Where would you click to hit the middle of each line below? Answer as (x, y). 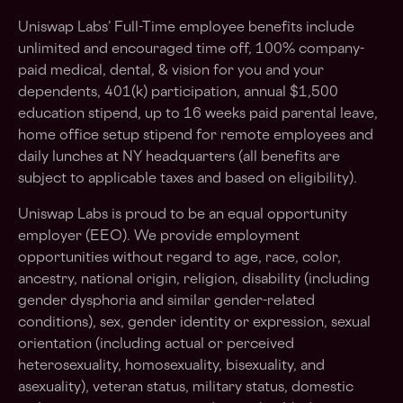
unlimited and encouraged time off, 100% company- (191, 50)
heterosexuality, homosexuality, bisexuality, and (171, 367)
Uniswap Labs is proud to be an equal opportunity (183, 215)
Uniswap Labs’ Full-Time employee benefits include (186, 28)
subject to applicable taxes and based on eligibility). (188, 179)
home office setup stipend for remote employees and (196, 136)
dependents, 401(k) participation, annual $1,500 (178, 93)
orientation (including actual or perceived (156, 345)
